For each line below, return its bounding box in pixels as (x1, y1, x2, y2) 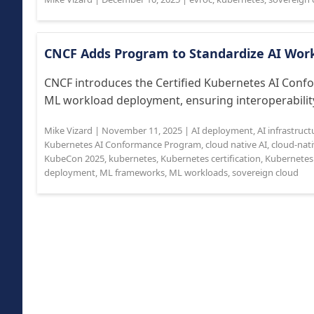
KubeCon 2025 (44, 152, 104, 165)
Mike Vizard (44, 124, 93, 137)
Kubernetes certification (161, 152, 261, 165)
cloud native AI (205, 138, 267, 151)
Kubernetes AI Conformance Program (44, 138, 201, 151)
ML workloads (169, 166, 228, 179)
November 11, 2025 (102, 124, 182, 137)
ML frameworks (100, 166, 165, 179)
